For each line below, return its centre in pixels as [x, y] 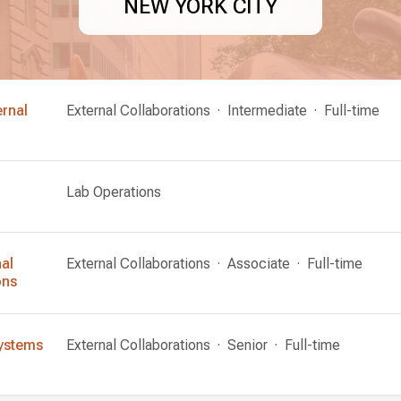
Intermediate [267, 111]
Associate [259, 264]
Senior [247, 345]
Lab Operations [114, 192]
